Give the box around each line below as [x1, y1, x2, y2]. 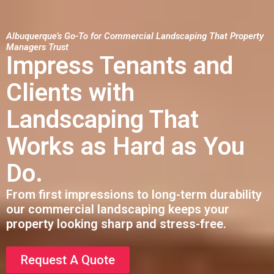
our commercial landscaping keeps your [6, 202, 229, 217]
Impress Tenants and [6, 51, 233, 81]
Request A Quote [21, 253, 115, 268]
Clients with [6, 78, 135, 108]
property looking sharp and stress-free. [6, 217, 226, 232]
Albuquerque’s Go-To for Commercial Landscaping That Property [6, 31, 264, 42]
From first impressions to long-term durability [6, 187, 262, 202]
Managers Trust [6, 42, 68, 53]
